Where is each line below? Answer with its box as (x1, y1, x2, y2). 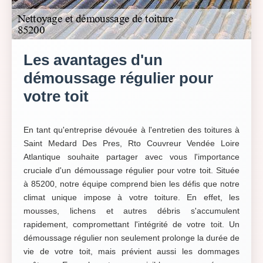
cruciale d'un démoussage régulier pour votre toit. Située (23, 166, 240, 175)
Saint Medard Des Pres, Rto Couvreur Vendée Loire (23, 139, 240, 148)
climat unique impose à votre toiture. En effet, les (23, 193, 240, 202)
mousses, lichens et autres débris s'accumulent (23, 206, 240, 215)
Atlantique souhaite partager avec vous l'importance (23, 152, 240, 161)
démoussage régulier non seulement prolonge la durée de (23, 233, 240, 242)
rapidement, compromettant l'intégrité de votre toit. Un (23, 220, 240, 229)
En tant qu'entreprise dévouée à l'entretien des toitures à (23, 125, 240, 134)
